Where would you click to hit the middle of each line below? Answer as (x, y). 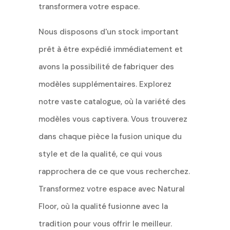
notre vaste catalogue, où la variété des (112, 101)
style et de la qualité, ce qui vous (100, 154)
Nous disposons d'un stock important (108, 32)
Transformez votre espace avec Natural (111, 189)
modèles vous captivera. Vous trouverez (113, 119)
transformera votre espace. (89, 6)
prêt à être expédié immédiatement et (110, 49)
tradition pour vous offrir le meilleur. (105, 224)
